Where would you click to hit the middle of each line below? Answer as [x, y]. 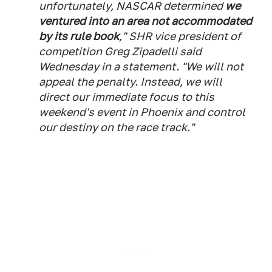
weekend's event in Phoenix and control [142, 112]
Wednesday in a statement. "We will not [141, 66]
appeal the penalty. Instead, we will [131, 82]
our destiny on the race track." [117, 127]
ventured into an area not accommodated [145, 21]
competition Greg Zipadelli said [120, 51]
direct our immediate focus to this [127, 97]
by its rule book [79, 36]
